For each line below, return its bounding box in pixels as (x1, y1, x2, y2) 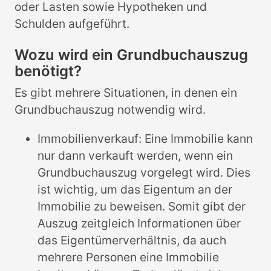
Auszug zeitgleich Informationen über (38, 215, 241, 230)
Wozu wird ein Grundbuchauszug (15, 46, 248, 64)
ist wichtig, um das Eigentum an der (38, 181, 233, 197)
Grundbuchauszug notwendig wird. (15, 102, 206, 117)
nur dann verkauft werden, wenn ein (38, 148, 233, 163)
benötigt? (15, 62, 82, 80)
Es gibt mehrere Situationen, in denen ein (15, 85, 237, 100)
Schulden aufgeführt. (15, 16, 129, 31)
